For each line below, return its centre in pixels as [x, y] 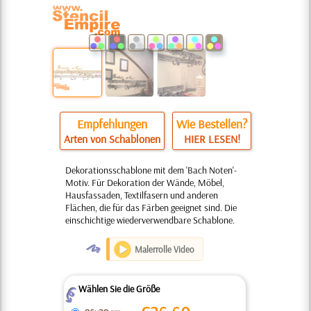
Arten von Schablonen [112, 139]
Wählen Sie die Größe [119, 289]
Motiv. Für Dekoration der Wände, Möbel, [145, 183]
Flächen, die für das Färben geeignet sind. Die [151, 208]
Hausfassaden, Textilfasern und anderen [142, 195]
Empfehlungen [112, 124]
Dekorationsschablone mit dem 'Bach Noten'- [151, 170]
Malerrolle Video [165, 249]
